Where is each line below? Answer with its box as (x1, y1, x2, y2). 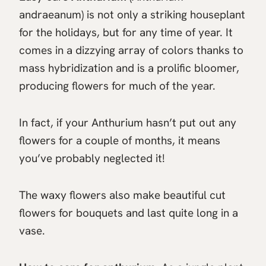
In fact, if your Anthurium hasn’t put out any (19, 115, 236, 130)
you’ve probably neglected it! (19, 150, 165, 166)
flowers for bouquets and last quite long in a (19, 205, 238, 220)
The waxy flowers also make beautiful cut (19, 187, 226, 202)
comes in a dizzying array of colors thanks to (19, 42, 243, 58)
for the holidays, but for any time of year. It (19, 24, 233, 40)
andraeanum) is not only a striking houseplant (19, 7, 245, 22)
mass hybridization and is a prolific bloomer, (19, 60, 239, 75)
